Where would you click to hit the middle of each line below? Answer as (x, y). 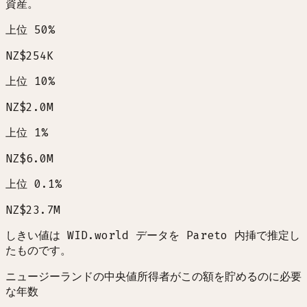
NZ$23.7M (33, 210)
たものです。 (38, 251)
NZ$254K (29, 56)
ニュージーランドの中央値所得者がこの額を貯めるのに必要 (153, 277)
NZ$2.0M (29, 108)
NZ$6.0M (29, 159)
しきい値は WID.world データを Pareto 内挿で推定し (153, 236)
